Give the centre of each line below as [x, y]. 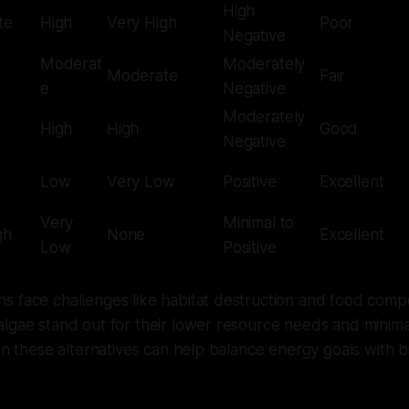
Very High [142, 22]
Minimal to [259, 222]
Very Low [141, 181]
